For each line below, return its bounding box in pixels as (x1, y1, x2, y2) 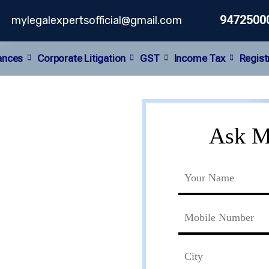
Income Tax (174, 52, 225, 64)
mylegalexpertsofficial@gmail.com (11, 14, 183, 28)
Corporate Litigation (37, 52, 126, 64)
